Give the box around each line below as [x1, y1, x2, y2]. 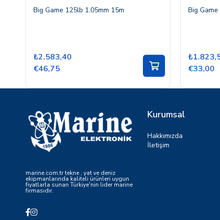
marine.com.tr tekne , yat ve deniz [26, 169, 115, 177]
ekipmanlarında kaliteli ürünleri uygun [26, 175, 129, 183]
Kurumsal [147, 108, 185, 120]
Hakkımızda [147, 131, 183, 140]
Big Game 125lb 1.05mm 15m [33, 5, 124, 15]
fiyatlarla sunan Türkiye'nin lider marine [26, 181, 133, 189]
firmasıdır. [26, 187, 54, 195]
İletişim [147, 140, 169, 150]
